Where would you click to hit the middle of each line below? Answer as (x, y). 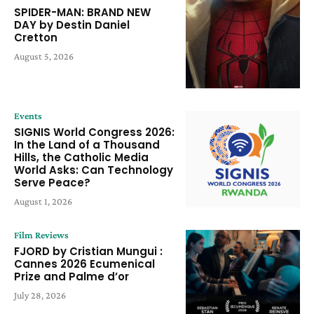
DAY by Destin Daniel (72, 25)
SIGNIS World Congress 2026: (94, 132)
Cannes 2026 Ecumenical (84, 264)
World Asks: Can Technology (94, 170)
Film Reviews (41, 235)
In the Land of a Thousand (87, 144)
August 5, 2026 (44, 56)
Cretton (36, 37)
